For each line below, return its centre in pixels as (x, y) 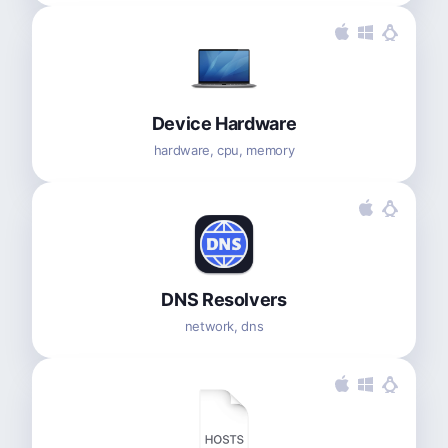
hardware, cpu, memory (224, 149)
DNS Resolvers (224, 299)
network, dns (224, 325)
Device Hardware (224, 123)
